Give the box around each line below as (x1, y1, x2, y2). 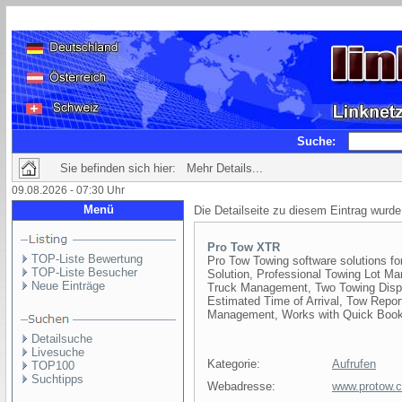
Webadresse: (207, 380, 275, 393)
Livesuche (31, 345, 84, 359)
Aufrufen (332, 357, 376, 371)
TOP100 (31, 359, 74, 372)
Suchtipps (31, 372, 83, 386)
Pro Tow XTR (207, 240, 280, 254)
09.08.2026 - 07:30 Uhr (12, 184, 125, 197)
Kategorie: (207, 357, 260, 371)
